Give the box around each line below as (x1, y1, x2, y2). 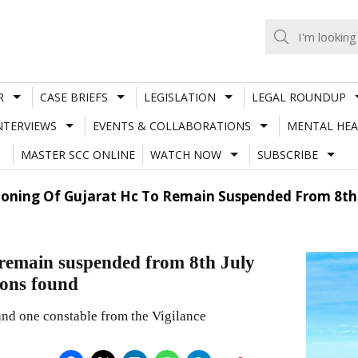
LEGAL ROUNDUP (251, 89, 346, 105)
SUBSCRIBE (257, 146, 318, 162)
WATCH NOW (149, 146, 221, 162)
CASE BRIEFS (39, 89, 108, 105)
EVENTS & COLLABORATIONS (92, 117, 251, 133)
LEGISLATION (143, 89, 216, 105)
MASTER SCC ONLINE (20, 146, 135, 162)
